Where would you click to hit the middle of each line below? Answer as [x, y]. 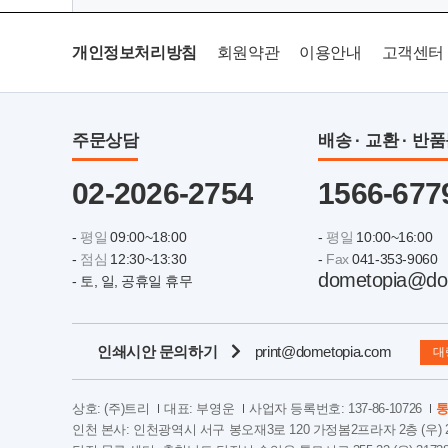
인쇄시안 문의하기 [157, 351]
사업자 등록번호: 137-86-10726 [335, 408]
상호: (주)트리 [113, 408]
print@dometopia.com [323, 351]
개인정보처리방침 [134, 52]
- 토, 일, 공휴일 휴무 [132, 281]
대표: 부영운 [199, 408]
